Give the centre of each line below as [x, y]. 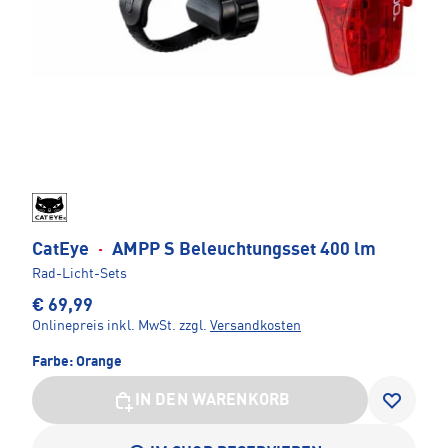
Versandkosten [255, 326]
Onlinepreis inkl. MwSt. [104, 326]
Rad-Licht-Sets [79, 274]
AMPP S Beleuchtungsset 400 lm [242, 250]
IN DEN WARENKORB [212, 401]
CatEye [62, 250]
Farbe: [54, 362]
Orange [99, 362]
